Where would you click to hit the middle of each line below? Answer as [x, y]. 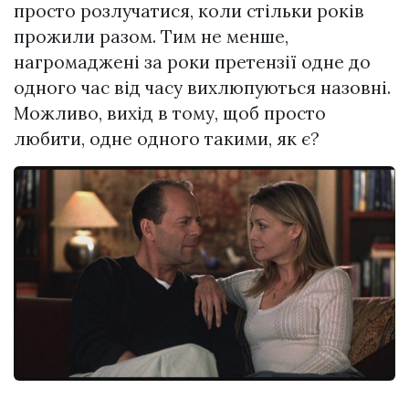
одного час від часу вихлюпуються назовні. [202, 88]
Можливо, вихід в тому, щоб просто [170, 114]
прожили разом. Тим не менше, [151, 37]
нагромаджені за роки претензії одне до [192, 63]
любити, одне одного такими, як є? [167, 139]
